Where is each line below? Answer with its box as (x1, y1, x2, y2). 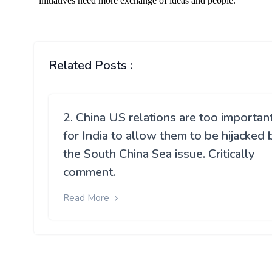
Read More (63, 192, 112, 204)
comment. (63, 164, 115, 180)
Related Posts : (49, 57, 132, 73)
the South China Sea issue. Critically (63, 146, 254, 162)
